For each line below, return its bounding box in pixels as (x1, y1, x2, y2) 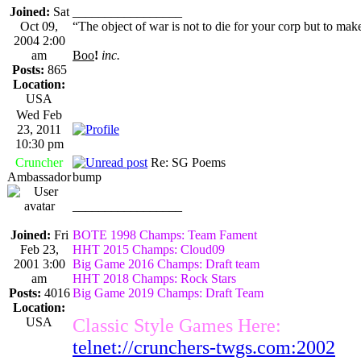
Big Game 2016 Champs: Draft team (73, 256, 259, 271)
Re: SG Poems (147, 155, 226, 169)
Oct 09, (20, 19, 58, 33)
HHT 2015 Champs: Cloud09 (73, 242, 225, 256)
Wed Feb (16, 107, 62, 122)
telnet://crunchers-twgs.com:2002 (73, 336, 335, 358)
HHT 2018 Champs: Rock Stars (73, 271, 236, 285)
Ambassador (7, 169, 71, 184)
